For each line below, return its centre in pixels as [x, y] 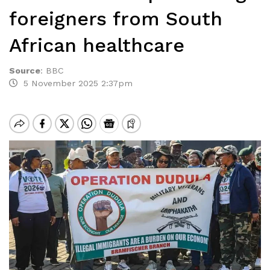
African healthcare [97, 45]
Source [25, 71]
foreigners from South [116, 19]
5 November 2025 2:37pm [75, 83]
